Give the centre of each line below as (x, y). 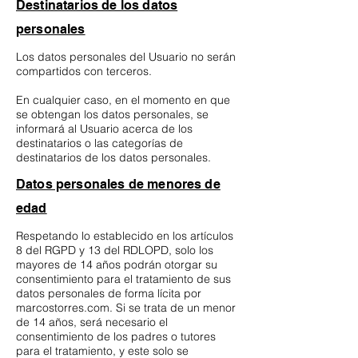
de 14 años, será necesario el (92, 322)
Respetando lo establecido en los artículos (125, 236)
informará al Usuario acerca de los (104, 129)
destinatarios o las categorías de (99, 143)
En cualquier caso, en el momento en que (123, 100)
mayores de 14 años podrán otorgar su (117, 265)
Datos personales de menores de (118, 185)
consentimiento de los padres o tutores (116, 337)
